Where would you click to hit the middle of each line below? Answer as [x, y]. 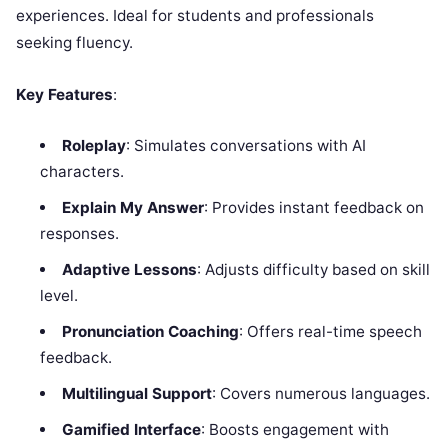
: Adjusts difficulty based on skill [313, 269]
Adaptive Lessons [129, 269]
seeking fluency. [74, 42]
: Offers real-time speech [330, 331]
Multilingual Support [136, 393]
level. [59, 295]
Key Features [64, 94]
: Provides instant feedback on [313, 207]
